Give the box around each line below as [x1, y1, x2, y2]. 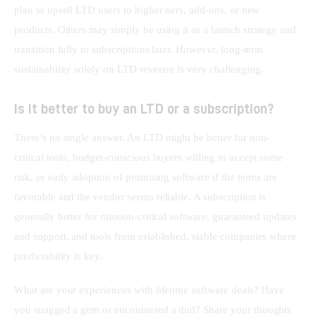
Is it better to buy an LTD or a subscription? [14, 101, 274, 116]
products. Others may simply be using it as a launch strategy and [14, 24, 300, 36]
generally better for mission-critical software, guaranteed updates [14, 211, 300, 223]
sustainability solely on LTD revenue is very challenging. [14, 63, 264, 75]
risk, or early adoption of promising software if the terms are [14, 171, 281, 183]
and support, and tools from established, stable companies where [14, 231, 300, 243]
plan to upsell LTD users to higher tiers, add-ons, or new [14, 4, 263, 16]
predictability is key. [14, 250, 103, 262]
